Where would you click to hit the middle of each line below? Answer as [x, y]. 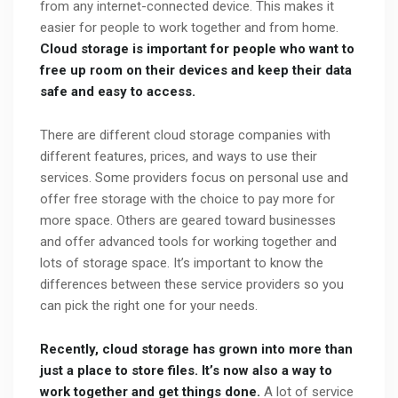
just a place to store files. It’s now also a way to [186, 371]
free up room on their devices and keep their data [196, 71]
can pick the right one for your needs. [149, 306]
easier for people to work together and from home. [189, 28]
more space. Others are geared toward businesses [188, 221]
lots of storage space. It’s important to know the [182, 263]
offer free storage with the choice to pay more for [187, 199]
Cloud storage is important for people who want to [197, 49]
